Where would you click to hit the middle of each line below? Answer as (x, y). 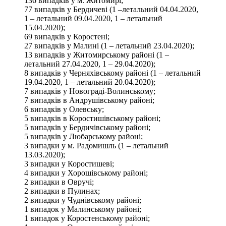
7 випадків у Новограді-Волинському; (90, 91)
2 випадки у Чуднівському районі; (83, 200)
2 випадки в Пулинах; (62, 191)
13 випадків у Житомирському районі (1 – (97, 54)
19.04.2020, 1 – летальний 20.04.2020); (90, 82)
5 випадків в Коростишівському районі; (92, 118)
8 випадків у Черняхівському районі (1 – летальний (112, 73)
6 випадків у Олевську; (64, 109)
